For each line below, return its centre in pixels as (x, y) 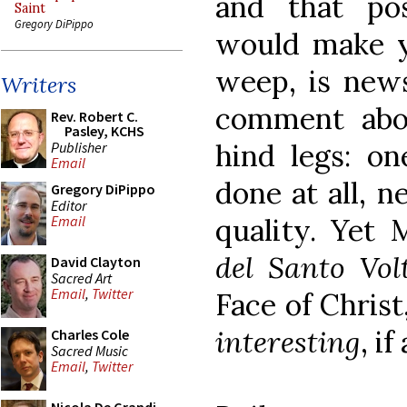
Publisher (79, 147)
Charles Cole (90, 334)
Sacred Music (89, 350)
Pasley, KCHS (104, 131)
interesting (288, 342)
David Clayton (96, 262)
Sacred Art (81, 278)
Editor (69, 205)
